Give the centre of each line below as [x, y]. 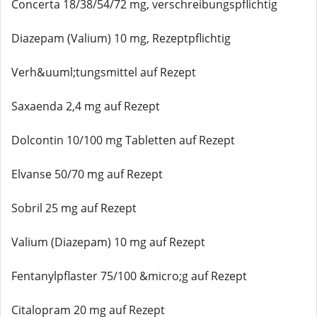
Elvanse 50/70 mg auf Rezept [87, 174]
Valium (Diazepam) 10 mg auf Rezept [108, 242]
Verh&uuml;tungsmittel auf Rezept [104, 72]
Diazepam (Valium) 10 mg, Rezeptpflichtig [121, 38]
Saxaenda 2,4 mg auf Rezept [86, 106]
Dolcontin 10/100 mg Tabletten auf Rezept [123, 140]
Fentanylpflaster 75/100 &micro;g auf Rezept [129, 276]
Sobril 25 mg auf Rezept [74, 208]
